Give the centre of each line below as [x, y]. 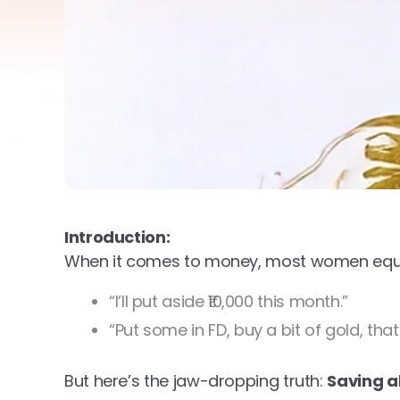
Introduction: [117, 237]
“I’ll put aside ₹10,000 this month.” [229, 301]
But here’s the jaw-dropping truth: [196, 380]
